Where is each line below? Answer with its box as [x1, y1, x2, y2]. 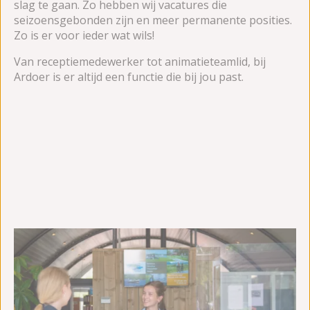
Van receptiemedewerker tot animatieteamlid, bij [14, 53, 266, 69]
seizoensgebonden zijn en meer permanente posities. [14, 12, 292, 28]
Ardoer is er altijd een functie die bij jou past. [14, 69, 246, 84]
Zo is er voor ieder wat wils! [14, 27, 157, 43]
